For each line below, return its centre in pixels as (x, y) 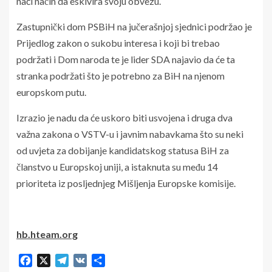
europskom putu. (51, 92)
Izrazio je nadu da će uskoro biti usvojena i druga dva (124, 118)
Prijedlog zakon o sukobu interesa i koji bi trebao (118, 43)
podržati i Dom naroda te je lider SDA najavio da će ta (126, 59)
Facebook (53, 260)
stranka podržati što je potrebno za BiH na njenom (121, 76)
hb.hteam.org (47, 234)
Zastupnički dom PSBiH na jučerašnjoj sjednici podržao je (134, 27)
